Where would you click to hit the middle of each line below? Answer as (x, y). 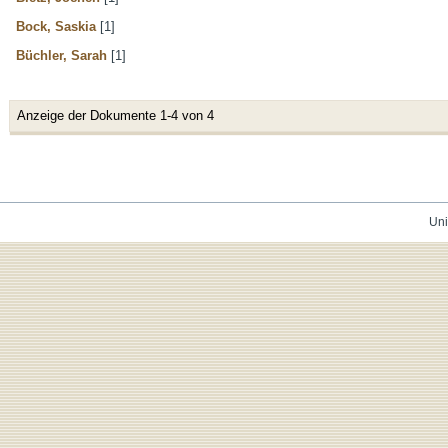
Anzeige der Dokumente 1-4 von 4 (115, 115)
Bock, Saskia (56, 26)
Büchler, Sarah (61, 55)
